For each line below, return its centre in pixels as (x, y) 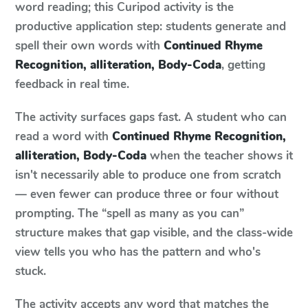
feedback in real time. (72, 84)
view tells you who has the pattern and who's (138, 252)
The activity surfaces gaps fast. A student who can (151, 117)
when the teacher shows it (220, 156)
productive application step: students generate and (151, 26)
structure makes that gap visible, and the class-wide (154, 233)
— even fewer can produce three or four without (147, 194)
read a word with (62, 136)
